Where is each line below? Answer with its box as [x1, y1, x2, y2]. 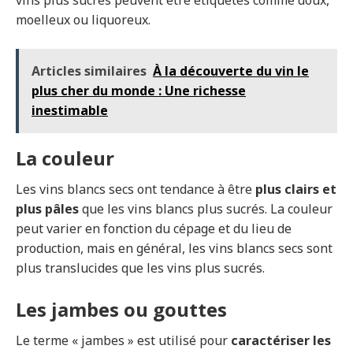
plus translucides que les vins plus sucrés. [16, 259, 265, 277]
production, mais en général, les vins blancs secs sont [16, 240, 333, 258]
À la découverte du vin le [153, 62, 309, 80]
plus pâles [16, 200, 79, 218]
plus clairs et [255, 180, 336, 199]
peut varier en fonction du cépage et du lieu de [16, 220, 292, 238]
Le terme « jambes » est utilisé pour [16, 332, 231, 350]
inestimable [32, 102, 108, 120]
